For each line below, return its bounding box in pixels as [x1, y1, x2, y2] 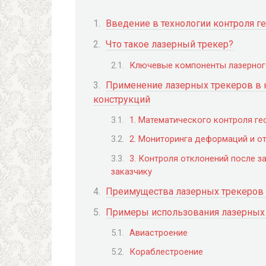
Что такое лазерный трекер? [106, 39, 233, 50]
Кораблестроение [129, 246, 203, 258]
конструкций [93, 93, 150, 105]
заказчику [111, 166, 152, 177]
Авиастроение [129, 227, 188, 239]
